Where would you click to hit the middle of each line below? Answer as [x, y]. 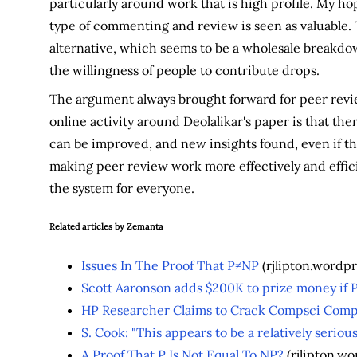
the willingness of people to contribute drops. [184, 70]
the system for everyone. [122, 188]
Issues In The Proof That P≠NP [170, 265]
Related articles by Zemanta [106, 226]
